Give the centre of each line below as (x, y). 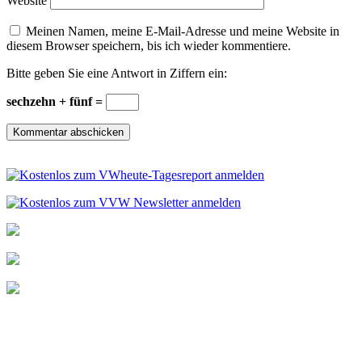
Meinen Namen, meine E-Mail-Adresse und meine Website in (183, 32)
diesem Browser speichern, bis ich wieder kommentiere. (149, 46)
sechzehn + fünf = (56, 102)
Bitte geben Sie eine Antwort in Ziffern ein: (117, 74)
